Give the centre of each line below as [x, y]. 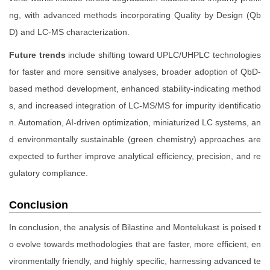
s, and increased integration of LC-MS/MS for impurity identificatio [135, 106]
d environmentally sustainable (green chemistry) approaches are [135, 140]
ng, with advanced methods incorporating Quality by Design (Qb [135, 15]
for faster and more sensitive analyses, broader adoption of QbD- [135, 72]
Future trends [37, 55]
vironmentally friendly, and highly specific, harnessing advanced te [135, 261]
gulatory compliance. [49, 173]
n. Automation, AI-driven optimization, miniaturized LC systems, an [135, 123]
